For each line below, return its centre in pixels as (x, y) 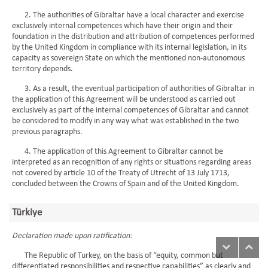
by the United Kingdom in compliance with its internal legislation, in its (129, 48)
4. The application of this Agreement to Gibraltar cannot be (118, 152)
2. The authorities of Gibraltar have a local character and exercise (128, 15)
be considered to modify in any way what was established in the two (125, 121)
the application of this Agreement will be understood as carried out (124, 100)
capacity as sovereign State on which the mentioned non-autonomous (128, 58)
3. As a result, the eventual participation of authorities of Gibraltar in (133, 89)
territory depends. (42, 69)
